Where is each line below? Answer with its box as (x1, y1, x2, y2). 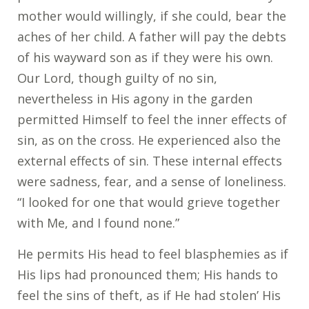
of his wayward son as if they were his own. (17, 48, 273, 66)
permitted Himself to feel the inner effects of (17, 110, 287, 128)
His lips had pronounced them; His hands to (17, 266, 278, 283)
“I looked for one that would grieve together (17, 193, 280, 210)
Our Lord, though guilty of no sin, (17, 69, 217, 86)
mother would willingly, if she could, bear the (17, 7, 286, 24)
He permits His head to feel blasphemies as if (17, 245, 288, 262)
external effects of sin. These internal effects (17, 152, 282, 169)
